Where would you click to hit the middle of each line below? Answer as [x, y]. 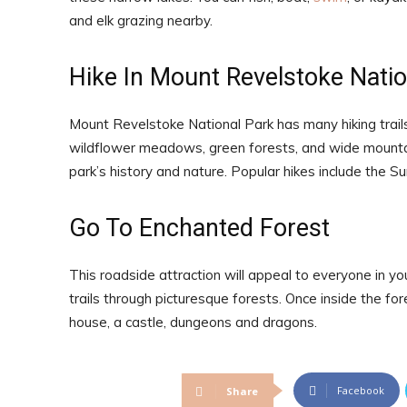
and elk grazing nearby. [141, 21]
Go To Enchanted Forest [199, 228]
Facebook [361, 391]
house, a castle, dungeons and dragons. [193, 323]
